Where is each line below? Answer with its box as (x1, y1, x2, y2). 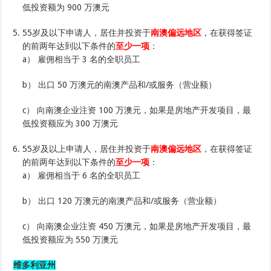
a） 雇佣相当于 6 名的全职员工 (22, 171, 141, 181)
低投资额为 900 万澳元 (22, 2, 110, 13)
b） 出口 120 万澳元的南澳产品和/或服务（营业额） (22, 196, 222, 206)
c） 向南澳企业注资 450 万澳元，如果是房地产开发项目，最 (22, 221, 252, 232)
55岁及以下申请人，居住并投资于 (22, 28, 151, 38)
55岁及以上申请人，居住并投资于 (22, 144, 151, 154)
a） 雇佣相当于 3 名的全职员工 (22, 54, 141, 65)
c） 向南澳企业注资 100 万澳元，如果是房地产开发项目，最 (22, 105, 252, 116)
